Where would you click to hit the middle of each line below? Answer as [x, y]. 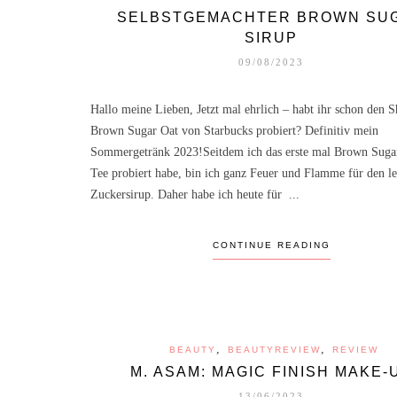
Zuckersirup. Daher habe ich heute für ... [195, 194]
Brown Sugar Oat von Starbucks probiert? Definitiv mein [234, 130]
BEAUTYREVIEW [274, 349]
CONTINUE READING [271, 245]
